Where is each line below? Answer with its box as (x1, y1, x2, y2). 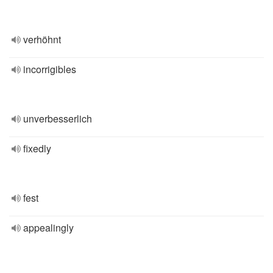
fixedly (23, 141, 51, 155)
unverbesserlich (23, 112, 92, 126)
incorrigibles (23, 62, 76, 76)
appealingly (23, 221, 74, 235)
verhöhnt (23, 32, 61, 46)
